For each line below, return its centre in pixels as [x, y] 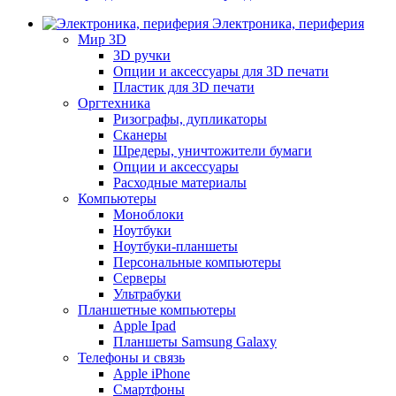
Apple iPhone [152, 373]
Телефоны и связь [131, 358]
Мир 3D [102, 39]
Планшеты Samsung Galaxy [195, 342]
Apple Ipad [145, 326]
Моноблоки [148, 214]
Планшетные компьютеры [157, 310]
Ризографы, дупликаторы [190, 119]
